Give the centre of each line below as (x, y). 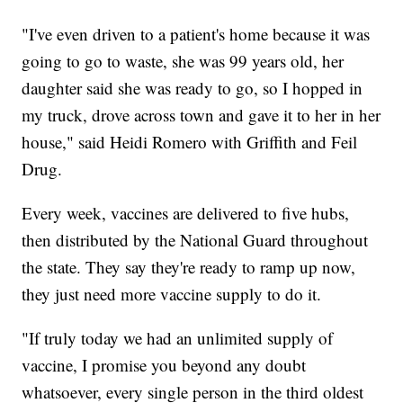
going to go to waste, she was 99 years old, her (183, 61)
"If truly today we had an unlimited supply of (178, 338)
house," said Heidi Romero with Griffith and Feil (190, 142)
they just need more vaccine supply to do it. (172, 294)
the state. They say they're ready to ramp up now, (189, 267)
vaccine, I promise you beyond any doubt (164, 365)
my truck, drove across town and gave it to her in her (201, 115)
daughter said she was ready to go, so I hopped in (193, 88)
